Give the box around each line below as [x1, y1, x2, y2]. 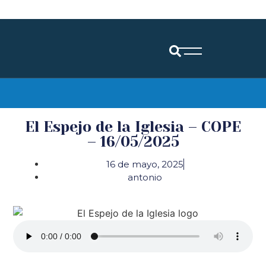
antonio [128, 171, 162, 183]
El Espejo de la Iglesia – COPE [25, 118, 241, 135]
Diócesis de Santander [6, 78, 170, 96]
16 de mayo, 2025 [106, 158, 183, 170]
